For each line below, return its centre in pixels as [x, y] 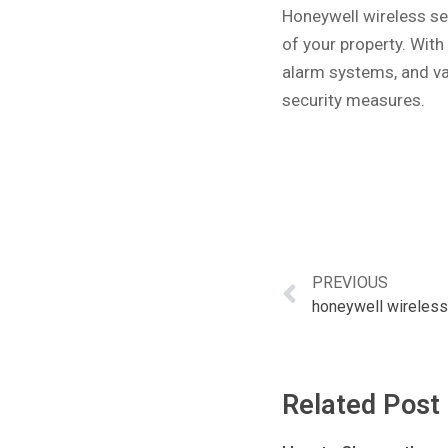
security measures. [353, 99]
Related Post [361, 405]
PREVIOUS [350, 283]
